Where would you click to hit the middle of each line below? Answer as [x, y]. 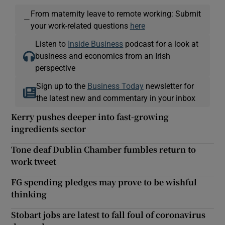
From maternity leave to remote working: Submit [116, 14]
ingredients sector [49, 129]
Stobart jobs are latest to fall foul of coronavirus [108, 215]
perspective [55, 68]
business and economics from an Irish [103, 56]
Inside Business [96, 44]
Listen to [52, 44]
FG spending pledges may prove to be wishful [104, 182]
